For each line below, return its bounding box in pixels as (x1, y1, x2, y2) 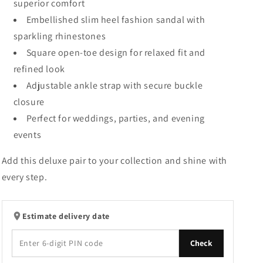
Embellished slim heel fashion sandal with (26, 13, 205, 26)
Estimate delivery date (22, 210, 110, 221)
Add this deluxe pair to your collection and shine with (1, 154, 227, 167)
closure (13, 95, 45, 108)
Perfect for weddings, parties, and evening (26, 112, 205, 124)
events (13, 128, 42, 141)
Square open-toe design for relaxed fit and (26, 46, 205, 59)
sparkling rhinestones (13, 29, 106, 42)
